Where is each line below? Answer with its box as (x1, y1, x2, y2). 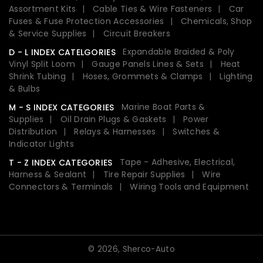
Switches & (173, 125, 220, 137)
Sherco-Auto (122, 243, 175, 255)
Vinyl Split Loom (9, 58, 75, 70)
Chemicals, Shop (181, 15, 252, 27)
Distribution (9, 125, 58, 137)
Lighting (220, 70, 253, 82)
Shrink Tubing (9, 70, 66, 82)
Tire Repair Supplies (103, 168, 186, 180)
